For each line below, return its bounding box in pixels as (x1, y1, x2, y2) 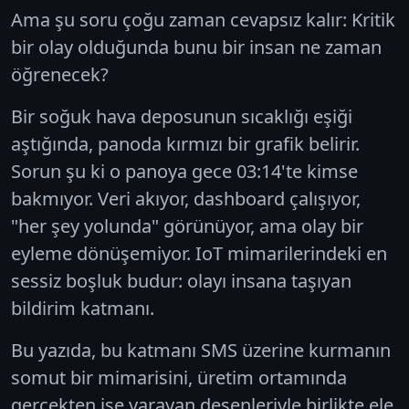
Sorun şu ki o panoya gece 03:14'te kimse (11, 158, 358, 184)
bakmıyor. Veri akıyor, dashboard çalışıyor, (11, 185, 361, 211)
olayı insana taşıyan (187, 267, 351, 293)
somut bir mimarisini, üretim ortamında (11, 364, 347, 390)
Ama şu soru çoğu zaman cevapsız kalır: (11, 6, 351, 32)
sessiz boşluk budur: (11, 267, 187, 293)
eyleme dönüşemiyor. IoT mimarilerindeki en (11, 240, 387, 266)
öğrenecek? (11, 61, 109, 87)
